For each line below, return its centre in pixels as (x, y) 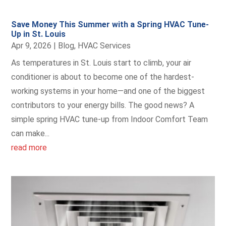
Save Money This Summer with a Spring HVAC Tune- (110, 24)
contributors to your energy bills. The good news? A (103, 105)
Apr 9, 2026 (32, 46)
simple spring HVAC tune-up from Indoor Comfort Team (110, 119)
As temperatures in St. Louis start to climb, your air (101, 63)
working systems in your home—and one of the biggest (108, 91)
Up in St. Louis (39, 34)
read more (29, 148)
